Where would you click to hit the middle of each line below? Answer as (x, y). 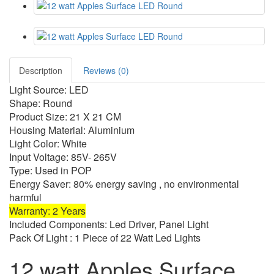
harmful (25, 197)
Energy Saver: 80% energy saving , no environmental (124, 183)
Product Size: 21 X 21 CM (65, 116)
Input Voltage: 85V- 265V (63, 157)
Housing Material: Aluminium (72, 130)
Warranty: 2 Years (47, 210)
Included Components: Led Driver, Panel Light (109, 224)
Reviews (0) (106, 70)
